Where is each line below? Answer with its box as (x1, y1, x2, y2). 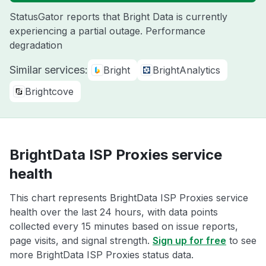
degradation (9, 39, 62, 51)
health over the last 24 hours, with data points (9, 206, 218, 218)
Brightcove (25, 85, 74, 97)
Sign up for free (153, 235, 226, 246)
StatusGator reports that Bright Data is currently (9, 11, 227, 23)
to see (226, 235, 256, 246)
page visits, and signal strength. (9, 235, 153, 246)
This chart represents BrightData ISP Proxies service (9, 192, 248, 204)
